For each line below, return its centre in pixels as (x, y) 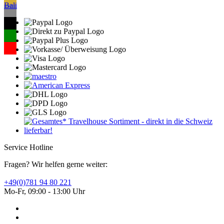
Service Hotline (28, 147)
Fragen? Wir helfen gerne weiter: (56, 164)
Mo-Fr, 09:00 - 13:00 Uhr (44, 191)
